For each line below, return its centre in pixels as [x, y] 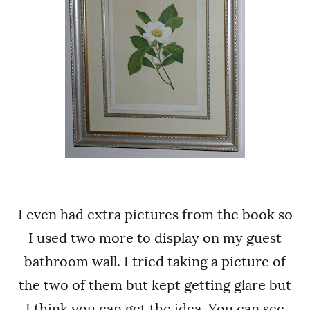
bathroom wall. [72, 261]
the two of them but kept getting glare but [155, 285]
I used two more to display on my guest [155, 238]
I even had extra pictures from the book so [155, 214]
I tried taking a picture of [205, 261]
